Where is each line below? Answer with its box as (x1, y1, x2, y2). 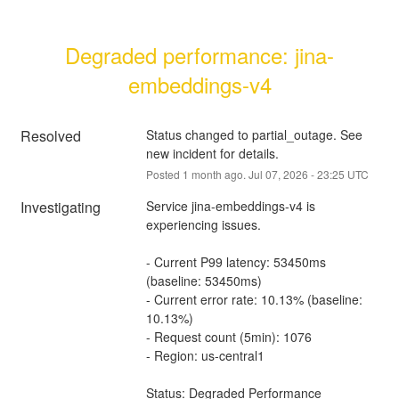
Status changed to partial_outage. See (145, 125, 362, 143)
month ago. (188, 166, 248, 182)
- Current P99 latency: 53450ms (145, 252, 326, 271)
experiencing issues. (145, 215, 261, 233)
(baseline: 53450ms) (145, 271, 262, 289)
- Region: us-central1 (145, 346, 265, 364)
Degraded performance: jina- (65, 38, 334, 70)
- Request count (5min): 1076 (145, 327, 312, 346)
